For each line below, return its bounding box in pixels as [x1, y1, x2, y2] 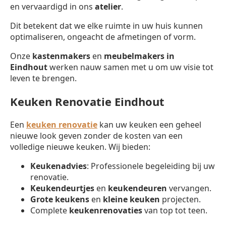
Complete [30, 204, 69, 216]
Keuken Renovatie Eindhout [10, 93, 164, 109]
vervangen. [167, 182, 211, 194]
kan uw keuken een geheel [97, 119, 201, 130]
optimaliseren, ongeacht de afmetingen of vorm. [10, 31, 196, 42]
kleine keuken [103, 193, 160, 205]
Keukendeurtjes [30, 182, 94, 194]
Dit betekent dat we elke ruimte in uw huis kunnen [10, 20, 203, 31]
